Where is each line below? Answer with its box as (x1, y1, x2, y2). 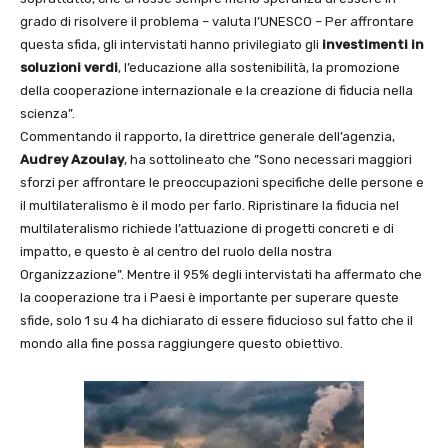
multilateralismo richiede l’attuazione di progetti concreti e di (20, 220, 394, 236)
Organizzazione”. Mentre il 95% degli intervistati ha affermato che (20, 266, 422, 282)
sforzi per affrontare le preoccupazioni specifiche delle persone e (20, 174, 424, 190)
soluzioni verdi (20, 59, 118, 75)
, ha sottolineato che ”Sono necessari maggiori (124, 151, 412, 167)
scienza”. (20, 105, 75, 121)
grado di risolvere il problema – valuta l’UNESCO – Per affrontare (20, 13, 414, 29)
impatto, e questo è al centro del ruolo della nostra (20, 243, 332, 259)
